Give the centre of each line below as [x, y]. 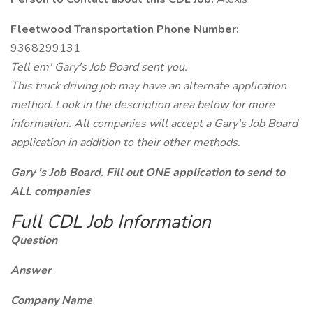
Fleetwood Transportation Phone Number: [125, 29]
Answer [31, 270]
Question [34, 240]
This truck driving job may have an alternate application [148, 86]
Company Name [51, 300]
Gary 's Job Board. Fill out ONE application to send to [148, 173]
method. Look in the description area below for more [143, 105]
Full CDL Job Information [111, 222]
